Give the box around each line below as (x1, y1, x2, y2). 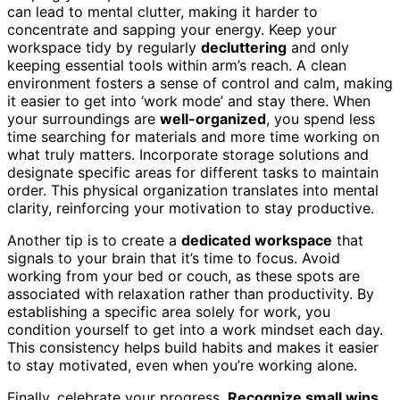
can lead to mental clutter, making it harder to (7, 2, 318, 21)
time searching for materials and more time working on (7, 127, 379, 146)
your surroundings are (7, 109, 160, 128)
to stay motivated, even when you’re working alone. (7, 355, 357, 374)
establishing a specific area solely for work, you (7, 302, 330, 321)
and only (287, 37, 349, 56)
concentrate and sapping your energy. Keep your (7, 20, 337, 38)
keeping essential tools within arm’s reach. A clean (7, 55, 346, 74)
